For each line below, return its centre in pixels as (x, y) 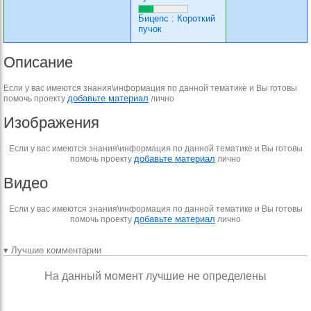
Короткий (196, 18)
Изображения (51, 123)
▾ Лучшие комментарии (52, 250)
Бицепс (153, 18)
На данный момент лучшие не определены (155, 276)
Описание (38, 62)
